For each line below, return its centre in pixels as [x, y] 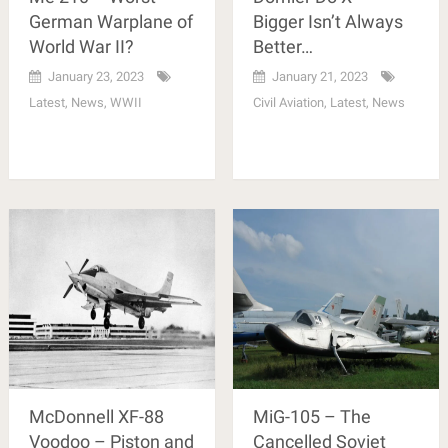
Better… [282, 47]
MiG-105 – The [311, 417]
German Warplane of [110, 22]
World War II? [81, 47]
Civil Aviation [288, 103]
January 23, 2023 [95, 77]
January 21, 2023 [319, 77]
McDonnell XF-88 [96, 417]
